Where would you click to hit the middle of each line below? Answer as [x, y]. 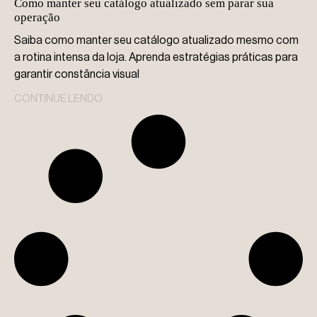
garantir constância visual [77, 74]
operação [37, 17]
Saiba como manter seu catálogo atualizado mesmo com [156, 40]
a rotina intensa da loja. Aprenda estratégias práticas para [156, 57]
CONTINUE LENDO [58, 99]
